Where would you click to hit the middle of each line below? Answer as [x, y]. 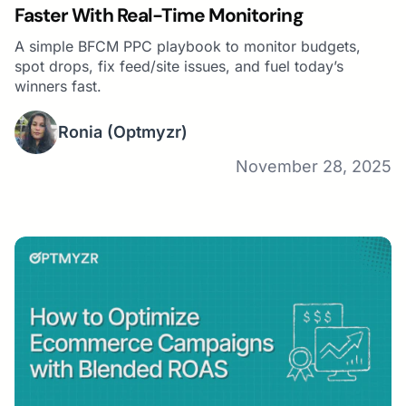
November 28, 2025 [314, 166]
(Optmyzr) [147, 132]
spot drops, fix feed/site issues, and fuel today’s [179, 66]
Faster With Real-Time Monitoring [159, 15]
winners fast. [58, 86]
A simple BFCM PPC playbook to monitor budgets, [188, 46]
